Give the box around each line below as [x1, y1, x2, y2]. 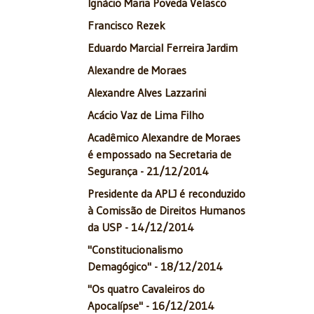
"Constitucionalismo [88, 243, 183, 257]
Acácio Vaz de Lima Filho [88, 108, 204, 123]
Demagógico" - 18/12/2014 [88, 259, 223, 274]
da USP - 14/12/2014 [88, 220, 194, 235]
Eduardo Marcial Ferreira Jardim [88, 41, 238, 55]
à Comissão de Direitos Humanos [88, 203, 245, 218]
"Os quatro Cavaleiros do [88, 282, 205, 296]
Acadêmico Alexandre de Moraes [88, 130, 240, 145]
